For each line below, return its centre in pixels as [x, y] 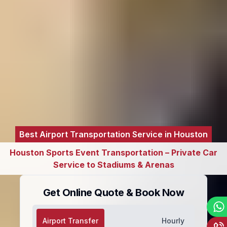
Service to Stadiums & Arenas [113, 165]
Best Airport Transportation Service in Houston [113, 134]
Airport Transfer [70, 221]
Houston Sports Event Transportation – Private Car [113, 153]
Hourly [173, 221]
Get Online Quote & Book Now [113, 193]
